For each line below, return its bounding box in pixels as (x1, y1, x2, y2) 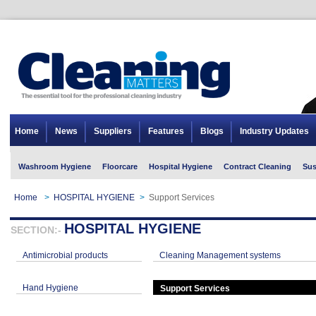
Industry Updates (240, 126, 309, 136)
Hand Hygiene (23, 283, 79, 293)
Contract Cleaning (224, 162, 291, 171)
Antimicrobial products (23, 250, 109, 260)
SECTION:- (11, 224, 64, 236)
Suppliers (94, 126, 132, 136)
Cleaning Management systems (159, 250, 281, 260)
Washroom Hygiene (18, 162, 91, 171)
